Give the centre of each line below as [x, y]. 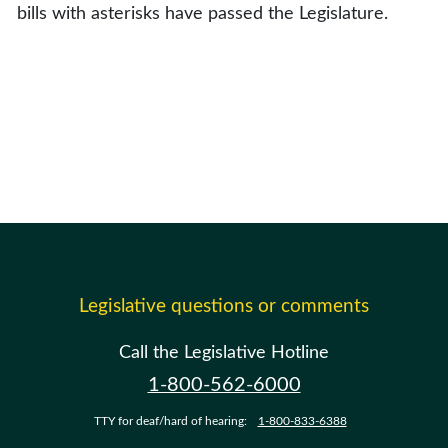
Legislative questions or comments [224, 306]
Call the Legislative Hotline [224, 352]
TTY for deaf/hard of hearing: [171, 420]
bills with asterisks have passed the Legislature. [202, 14]
